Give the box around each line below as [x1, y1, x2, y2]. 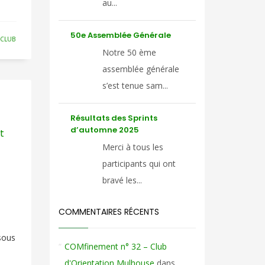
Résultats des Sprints [70, 112, 157, 124]
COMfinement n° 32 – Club [64, 241, 167, 252]
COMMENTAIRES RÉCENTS [58, 206, 159, 218]
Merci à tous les [102, 141, 163, 153]
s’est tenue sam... [102, 80, 168, 91]
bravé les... [102, 174, 142, 186]
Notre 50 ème [102, 47, 156, 58]
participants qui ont [102, 158, 176, 169]
